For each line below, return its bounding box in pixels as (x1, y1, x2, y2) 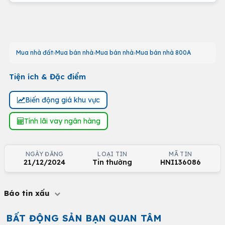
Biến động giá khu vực (25, 95, 100, 104)
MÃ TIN (169, 150, 192, 158)
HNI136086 (160, 158, 201, 167)
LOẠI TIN (97, 150, 128, 158)
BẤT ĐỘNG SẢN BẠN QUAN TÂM (6, 212, 162, 224)
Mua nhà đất (16, 49, 53, 56)
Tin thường (92, 158, 133, 167)
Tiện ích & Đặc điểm (9, 72, 86, 81)
